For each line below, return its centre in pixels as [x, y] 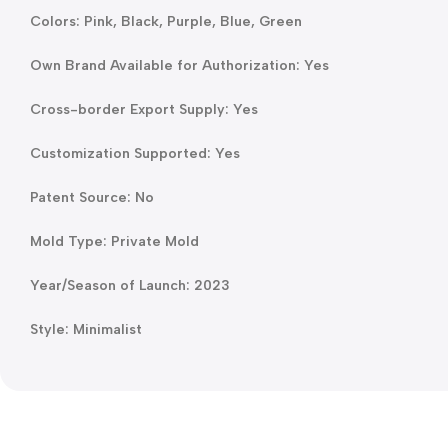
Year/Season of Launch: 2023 [130, 285]
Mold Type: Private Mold [114, 241]
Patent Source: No [92, 197]
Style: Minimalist [86, 329]
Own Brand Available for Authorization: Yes [179, 65]
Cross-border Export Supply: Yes [144, 109]
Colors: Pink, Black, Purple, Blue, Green [166, 21]
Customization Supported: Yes [135, 153]
